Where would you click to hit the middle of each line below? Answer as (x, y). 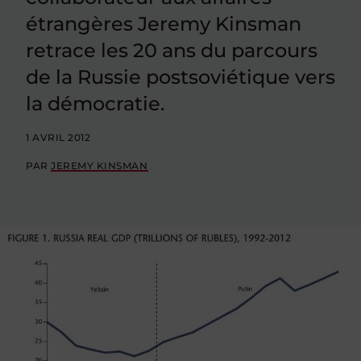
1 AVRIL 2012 (58, 137)
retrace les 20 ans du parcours (172, 50)
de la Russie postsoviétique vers (180, 77)
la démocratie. (95, 104)
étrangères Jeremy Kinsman (164, 24)
